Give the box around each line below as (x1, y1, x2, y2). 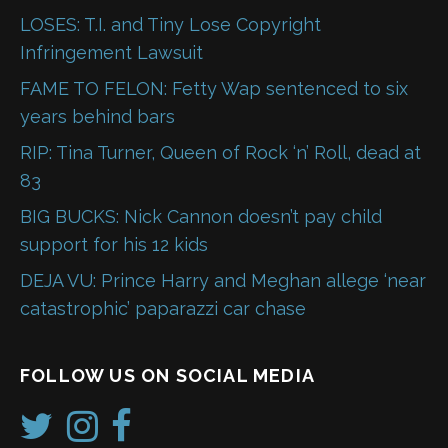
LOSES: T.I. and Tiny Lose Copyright (20, 14, 321, 36)
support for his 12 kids (20, 234, 208, 256)
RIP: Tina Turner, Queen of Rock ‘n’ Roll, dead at (20, 142, 421, 164)
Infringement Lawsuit (20, 42, 203, 64)
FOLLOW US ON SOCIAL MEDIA (20, 365, 315, 387)
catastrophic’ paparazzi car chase (20, 298, 306, 320)
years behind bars (20, 106, 175, 128)
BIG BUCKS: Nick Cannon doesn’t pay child (20, 206, 382, 228)
